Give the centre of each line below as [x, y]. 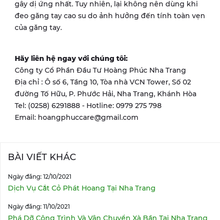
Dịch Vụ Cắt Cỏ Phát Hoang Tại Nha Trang [82, 188]
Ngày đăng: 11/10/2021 [39, 206]
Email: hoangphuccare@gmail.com [77, 117]
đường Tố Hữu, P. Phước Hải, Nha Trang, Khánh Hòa [106, 94]
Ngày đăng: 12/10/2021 [40, 176]
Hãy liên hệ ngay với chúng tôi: [71, 58]
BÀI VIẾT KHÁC [42, 157]
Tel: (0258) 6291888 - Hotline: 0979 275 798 [88, 105]
